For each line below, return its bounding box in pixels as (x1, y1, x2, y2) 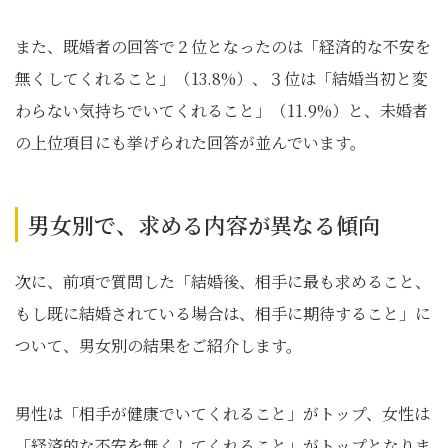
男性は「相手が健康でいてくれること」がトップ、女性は (15, 402, 430, 425)
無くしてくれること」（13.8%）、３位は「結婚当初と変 (15, 67, 428, 90)
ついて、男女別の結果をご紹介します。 (15, 334, 302, 357)
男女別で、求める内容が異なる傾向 (28, 209, 380, 240)
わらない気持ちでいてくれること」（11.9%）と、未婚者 (15, 99, 428, 122)
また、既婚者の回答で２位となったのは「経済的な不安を (15, 35, 431, 58)
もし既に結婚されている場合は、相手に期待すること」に (15, 302, 431, 325)
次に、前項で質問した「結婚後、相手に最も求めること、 (15, 270, 431, 293)
